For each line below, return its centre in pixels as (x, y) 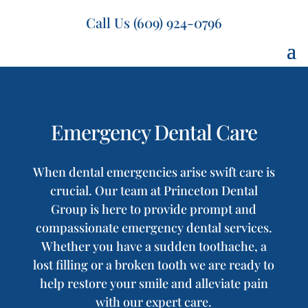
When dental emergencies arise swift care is (154, 172)
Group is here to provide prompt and (154, 209)
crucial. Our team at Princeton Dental (154, 190)
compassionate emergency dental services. (154, 228)
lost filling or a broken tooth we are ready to (154, 265)
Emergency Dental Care (154, 132)
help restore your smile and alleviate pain (154, 283)
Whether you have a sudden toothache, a (154, 246)
